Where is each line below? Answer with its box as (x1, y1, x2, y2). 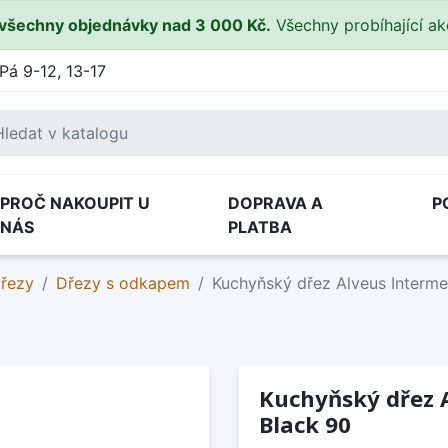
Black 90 (259, 409, 351, 440)
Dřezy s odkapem (56, 273, 190, 293)
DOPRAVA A (228, 193, 323, 213)
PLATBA (228, 217, 292, 237)
